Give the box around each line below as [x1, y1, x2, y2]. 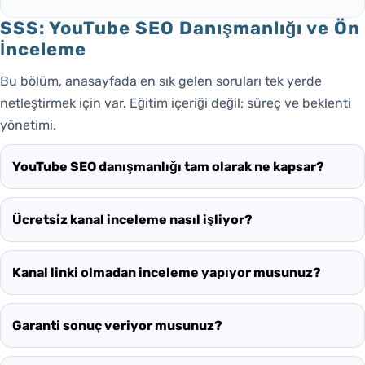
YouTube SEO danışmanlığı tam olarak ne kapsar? [12, 158, 324, 174]
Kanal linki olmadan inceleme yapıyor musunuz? [12, 264, 321, 280]
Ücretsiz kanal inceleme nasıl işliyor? [12, 211, 253, 227]
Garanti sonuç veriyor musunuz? [12, 317, 222, 333]
